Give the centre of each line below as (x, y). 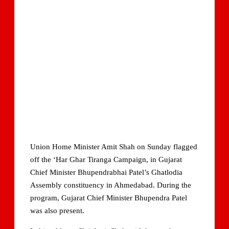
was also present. (57, 210)
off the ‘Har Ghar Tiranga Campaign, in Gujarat (106, 159)
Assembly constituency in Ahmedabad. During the (110, 185)
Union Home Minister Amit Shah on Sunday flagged (113, 146)
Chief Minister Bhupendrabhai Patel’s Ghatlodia (106, 172)
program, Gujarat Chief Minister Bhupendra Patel (108, 198)
